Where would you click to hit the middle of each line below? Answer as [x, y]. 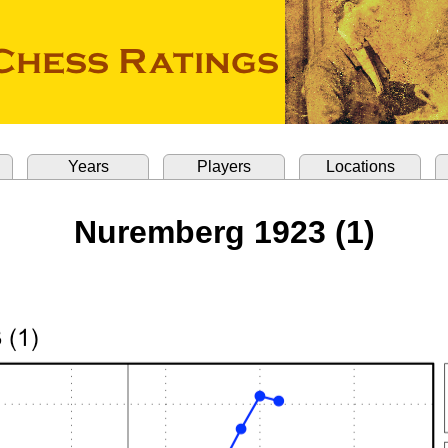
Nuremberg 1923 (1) [224, 232]
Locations [360, 166]
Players [224, 166]
